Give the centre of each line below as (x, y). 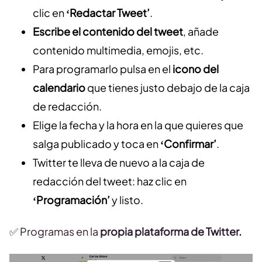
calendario (59, 88)
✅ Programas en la (55, 232)
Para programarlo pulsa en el (103, 69)
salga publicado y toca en (96, 144)
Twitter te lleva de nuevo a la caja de (119, 163)
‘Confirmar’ (188, 144)
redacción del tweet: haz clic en (110, 181)
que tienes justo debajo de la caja (168, 88)
